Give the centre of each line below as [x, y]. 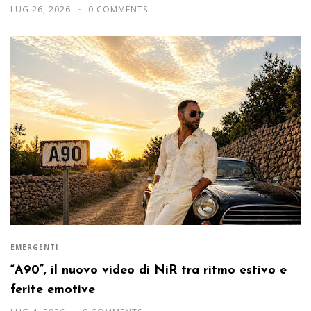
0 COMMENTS [118, 10]
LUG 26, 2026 [42, 10]
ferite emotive [53, 289]
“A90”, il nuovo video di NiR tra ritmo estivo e [149, 270]
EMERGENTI [34, 247]
